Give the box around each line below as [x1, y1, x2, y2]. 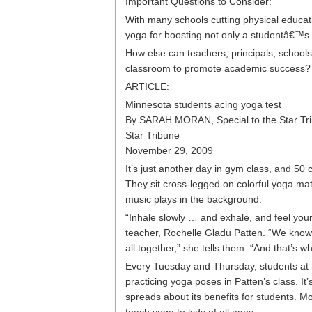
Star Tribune [125, 130, 180, 141]
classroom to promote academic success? [125, 63, 311, 74]
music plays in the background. [125, 194, 262, 205]
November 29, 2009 [125, 145, 213, 156]
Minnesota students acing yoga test [125, 99, 281, 110]
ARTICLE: [125, 81, 169, 92]
